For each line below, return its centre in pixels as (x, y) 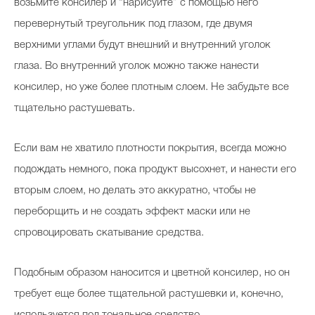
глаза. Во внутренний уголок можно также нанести (136, 66)
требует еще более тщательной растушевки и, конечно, (149, 294)
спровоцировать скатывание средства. (109, 233)
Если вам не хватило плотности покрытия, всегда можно (150, 148)
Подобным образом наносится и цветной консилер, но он (152, 273)
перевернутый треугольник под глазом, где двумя (133, 24)
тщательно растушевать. (75, 108)
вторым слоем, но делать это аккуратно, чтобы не (135, 191)
